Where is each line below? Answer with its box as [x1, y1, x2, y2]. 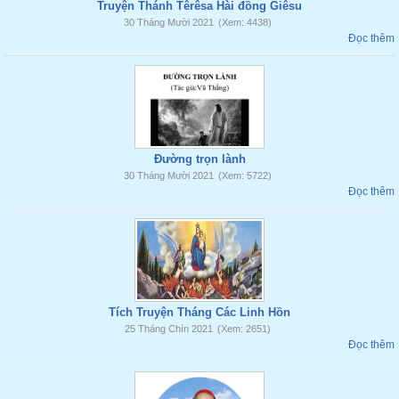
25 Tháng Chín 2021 [124, 323, 213, 334]
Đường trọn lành [153, 152, 246, 166]
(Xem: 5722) [217, 170, 272, 181]
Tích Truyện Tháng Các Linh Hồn [109, 305, 290, 319]
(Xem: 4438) [217, 17, 272, 28]
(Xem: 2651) [216, 323, 271, 334]
